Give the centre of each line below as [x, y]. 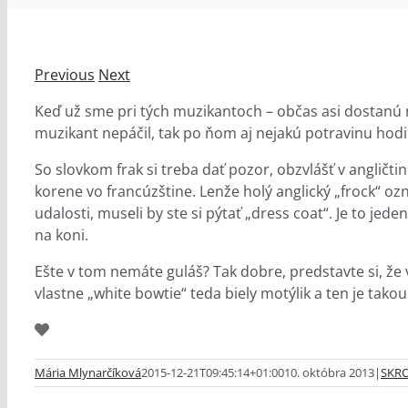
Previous [65, 75]
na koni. [61, 235]
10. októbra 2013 [329, 372]
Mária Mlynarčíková [88, 372]
